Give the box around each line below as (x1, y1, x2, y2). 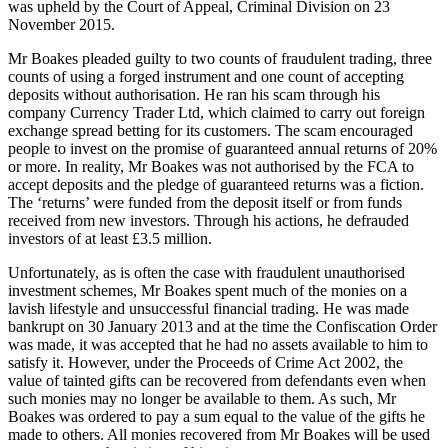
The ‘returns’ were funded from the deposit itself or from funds (8, 194, 402, 212)
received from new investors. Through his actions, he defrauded (8, 212, 409, 230)
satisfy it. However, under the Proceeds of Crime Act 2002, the (8, 354, 403, 372)
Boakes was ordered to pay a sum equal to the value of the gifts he (8, 408, 425, 426)
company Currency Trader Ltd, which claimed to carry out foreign (8, 104, 425, 122)
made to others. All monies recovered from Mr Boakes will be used (8, 426, 430, 444)
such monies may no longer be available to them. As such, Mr (8, 390, 396, 408)
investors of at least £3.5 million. (8, 230, 212, 248)
